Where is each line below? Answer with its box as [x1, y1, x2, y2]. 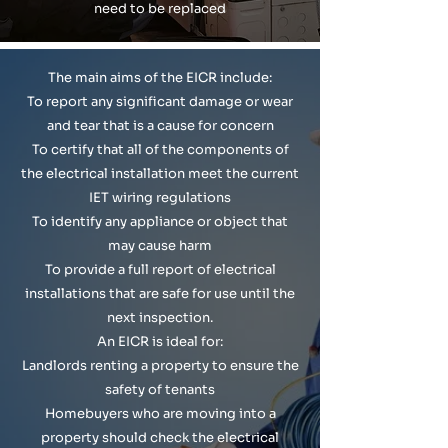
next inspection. [107, 309, 213, 326]
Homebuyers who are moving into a [44, 405, 276, 422]
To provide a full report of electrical [44, 261, 276, 278]
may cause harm [108, 237, 212, 254]
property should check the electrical [41, 429, 279, 446]
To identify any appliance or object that [32, 213, 288, 230]
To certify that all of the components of [31, 141, 289, 158]
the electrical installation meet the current [21, 165, 299, 182]
